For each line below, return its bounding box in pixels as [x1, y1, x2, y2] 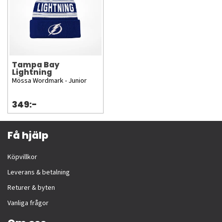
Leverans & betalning [7, 167, 70, 178]
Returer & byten [7, 183, 55, 193]
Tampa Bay [12, 59, 59, 70]
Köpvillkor [7, 152, 37, 163]
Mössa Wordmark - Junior [12, 75, 87, 86]
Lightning [12, 67, 52, 78]
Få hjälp [7, 128, 48, 143]
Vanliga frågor [7, 198, 49, 209]
